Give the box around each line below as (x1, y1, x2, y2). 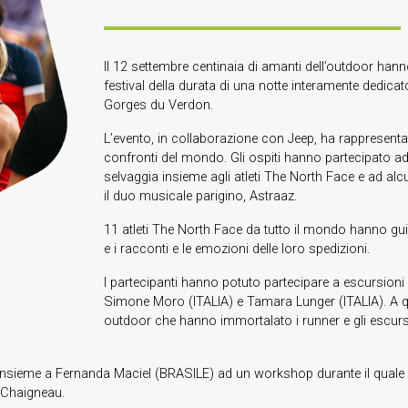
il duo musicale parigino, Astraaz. (103, 188, 297, 204)
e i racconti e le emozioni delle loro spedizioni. (103, 240, 370, 257)
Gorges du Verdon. (103, 97, 213, 113)
